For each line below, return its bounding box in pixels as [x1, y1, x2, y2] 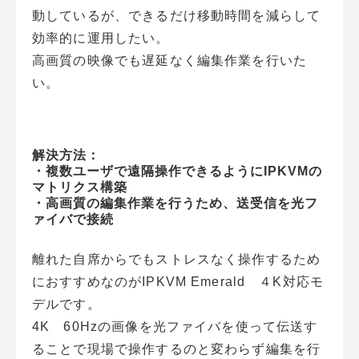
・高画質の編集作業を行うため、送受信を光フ [32, 196, 318, 211]
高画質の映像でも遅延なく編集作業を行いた [32, 54, 308, 68]
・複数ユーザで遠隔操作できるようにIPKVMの [32, 164, 322, 179]
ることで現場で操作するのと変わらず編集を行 [32, 342, 321, 357]
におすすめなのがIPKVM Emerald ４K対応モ [32, 275, 325, 289]
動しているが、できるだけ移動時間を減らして [32, 9, 321, 23]
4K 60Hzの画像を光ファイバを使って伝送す [32, 320, 318, 334]
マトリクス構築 [32, 180, 127, 195]
